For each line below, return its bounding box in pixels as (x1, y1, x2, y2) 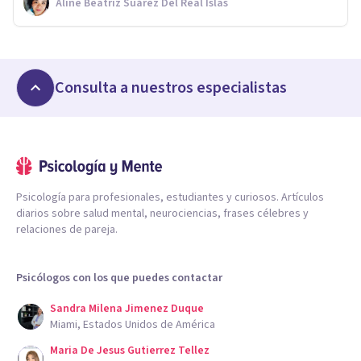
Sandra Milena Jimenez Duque (50, 300, 204, 317)
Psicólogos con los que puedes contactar (16, 269, 222, 286)
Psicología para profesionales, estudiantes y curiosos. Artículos (16, 189, 324, 205)
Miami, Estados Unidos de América (50, 316, 215, 333)
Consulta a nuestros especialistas (55, 76, 287, 99)
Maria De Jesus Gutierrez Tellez (50, 342, 210, 359)
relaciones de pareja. (16, 221, 118, 238)
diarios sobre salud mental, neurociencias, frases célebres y (16, 205, 309, 222)
